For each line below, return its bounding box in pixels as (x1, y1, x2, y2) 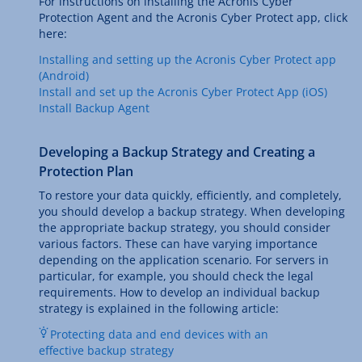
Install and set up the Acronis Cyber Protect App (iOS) (39, 84, 327, 100)
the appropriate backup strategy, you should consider (39, 220, 330, 236)
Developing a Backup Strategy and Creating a (39, 143, 315, 162)
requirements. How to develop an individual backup (39, 284, 320, 301)
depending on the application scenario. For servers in (39, 252, 329, 268)
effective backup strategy (39, 343, 174, 359)
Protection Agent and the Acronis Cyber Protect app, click (39, 10, 347, 26)
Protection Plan (39, 162, 133, 181)
